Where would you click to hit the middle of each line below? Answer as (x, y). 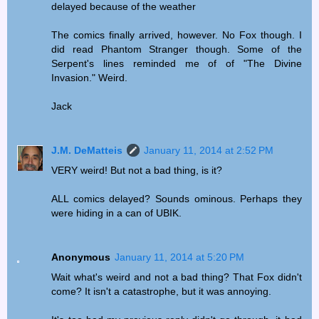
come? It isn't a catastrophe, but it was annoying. (162, 292)
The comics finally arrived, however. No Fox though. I (177, 35)
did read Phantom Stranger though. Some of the (177, 49)
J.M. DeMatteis (87, 151)
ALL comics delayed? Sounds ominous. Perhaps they (177, 199)
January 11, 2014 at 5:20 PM (180, 257)
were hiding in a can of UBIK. (117, 213)
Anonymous (81, 257)
